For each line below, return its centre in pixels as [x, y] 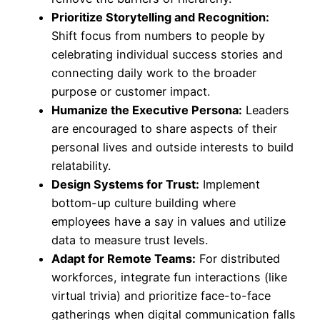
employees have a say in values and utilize [169, 222]
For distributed [238, 259]
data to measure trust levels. [130, 240]
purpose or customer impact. [131, 92]
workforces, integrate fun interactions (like [169, 277]
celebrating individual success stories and [167, 55]
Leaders [266, 110]
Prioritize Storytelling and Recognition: [160, 17]
